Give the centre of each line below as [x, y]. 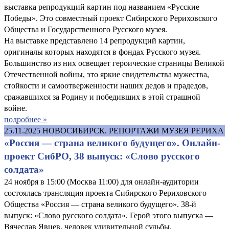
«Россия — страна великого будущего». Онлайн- [112, 143]
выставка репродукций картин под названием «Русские [102, 7]
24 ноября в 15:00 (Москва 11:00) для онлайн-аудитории [101, 181]
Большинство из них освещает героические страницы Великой [114, 63]
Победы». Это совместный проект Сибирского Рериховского [111, 18]
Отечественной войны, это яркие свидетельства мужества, [107, 74]
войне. [16, 108]
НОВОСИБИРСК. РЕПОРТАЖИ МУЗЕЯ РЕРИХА [133, 130]
